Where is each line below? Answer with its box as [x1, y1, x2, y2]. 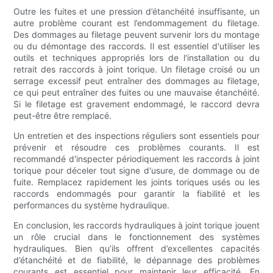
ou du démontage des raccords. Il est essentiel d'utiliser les [13, 41, 260, 52]
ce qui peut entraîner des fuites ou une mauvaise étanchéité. [13, 87, 260, 98]
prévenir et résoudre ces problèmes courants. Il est [13, 142, 260, 153]
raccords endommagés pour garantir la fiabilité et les [13, 188, 260, 199]
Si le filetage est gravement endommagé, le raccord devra [13, 99, 260, 110]
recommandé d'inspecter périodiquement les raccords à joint [13, 154, 260, 165]
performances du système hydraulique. [13, 200, 170, 211]
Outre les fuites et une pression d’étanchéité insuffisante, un [13, 6, 260, 17]
